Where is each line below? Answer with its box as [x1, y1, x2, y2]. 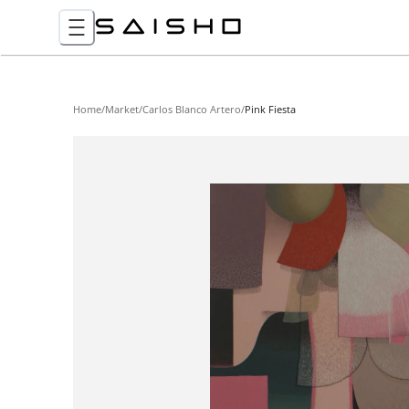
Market [105, 102, 139, 116]
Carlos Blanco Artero [142, 102, 241, 116]
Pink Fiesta [245, 102, 296, 116]
